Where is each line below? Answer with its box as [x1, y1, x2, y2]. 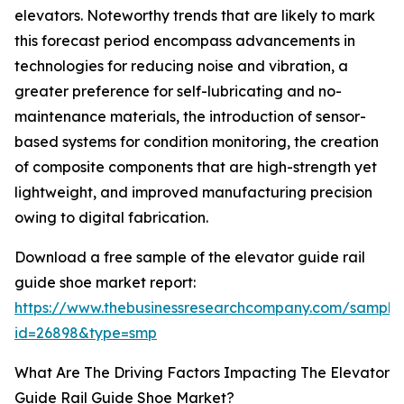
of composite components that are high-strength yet [14, 158, 377, 177]
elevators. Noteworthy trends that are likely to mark [14, 6, 375, 25]
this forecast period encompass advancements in [14, 32, 355, 50]
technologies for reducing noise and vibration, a [14, 57, 348, 76]
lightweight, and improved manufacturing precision [14, 183, 372, 202]
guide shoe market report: [14, 273, 196, 292]
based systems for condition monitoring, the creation [14, 133, 379, 151]
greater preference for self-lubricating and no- [14, 82, 342, 101]
